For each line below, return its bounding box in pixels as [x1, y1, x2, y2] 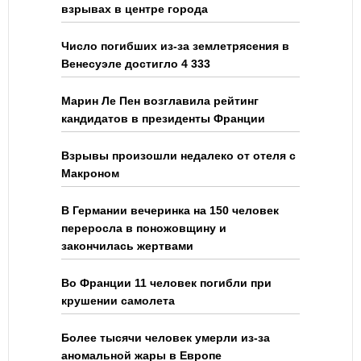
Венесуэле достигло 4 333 [61, 57, 210, 71]
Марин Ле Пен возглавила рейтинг [61, 94, 259, 108]
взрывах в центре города [61, 2, 208, 16]
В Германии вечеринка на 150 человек [61, 204, 279, 218]
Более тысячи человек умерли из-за [61, 331, 270, 345]
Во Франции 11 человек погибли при [61, 276, 272, 290]
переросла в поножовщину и [61, 222, 226, 235]
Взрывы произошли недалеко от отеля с [61, 149, 296, 163]
